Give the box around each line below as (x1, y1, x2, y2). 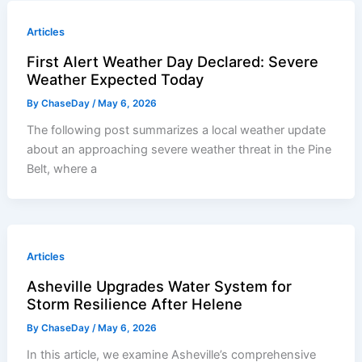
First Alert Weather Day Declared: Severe (27, 53, 319, 71)
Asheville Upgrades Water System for (27, 277, 293, 296)
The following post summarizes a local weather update (27, 123, 326, 138)
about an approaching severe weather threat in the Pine (27, 142, 332, 158)
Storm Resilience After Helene (27, 295, 243, 314)
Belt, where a (27, 162, 98, 177)
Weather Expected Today (27, 70, 204, 89)
